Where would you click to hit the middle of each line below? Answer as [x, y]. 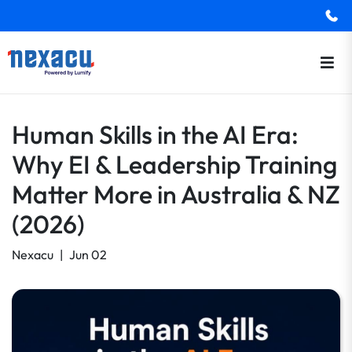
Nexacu [33, 255]
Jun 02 [88, 255]
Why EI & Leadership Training [174, 164]
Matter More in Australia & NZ [176, 194]
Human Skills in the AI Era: [155, 134]
